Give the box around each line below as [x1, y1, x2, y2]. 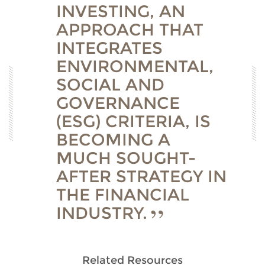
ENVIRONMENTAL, [56, 56, 214, 76]
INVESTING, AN [56, 1, 185, 21]
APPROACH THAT [56, 20, 203, 40]
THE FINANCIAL [56, 185, 189, 205]
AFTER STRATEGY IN [56, 166, 227, 186]
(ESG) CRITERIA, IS [56, 111, 211, 131]
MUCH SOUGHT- [56, 148, 196, 168]
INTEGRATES [56, 38, 163, 58]
